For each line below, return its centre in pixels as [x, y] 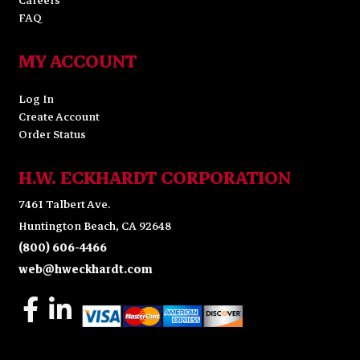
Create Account [59, 117]
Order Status [52, 135]
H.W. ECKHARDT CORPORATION [154, 178]
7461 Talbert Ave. [64, 204]
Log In [36, 100]
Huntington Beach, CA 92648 [94, 226]
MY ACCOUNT [77, 61]
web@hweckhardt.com [85, 269]
